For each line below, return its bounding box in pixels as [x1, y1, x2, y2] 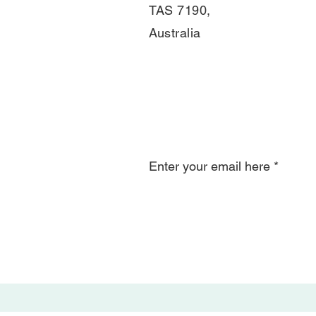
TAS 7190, [149, 3, 211, 18]
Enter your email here [149, 159, 270, 174]
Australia [149, 25, 201, 40]
